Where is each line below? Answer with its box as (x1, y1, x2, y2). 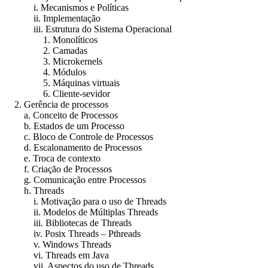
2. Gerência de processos (5, 99, 108, 109)
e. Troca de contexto (5, 153, 100, 163)
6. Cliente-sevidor (5, 88, 110, 99)
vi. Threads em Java (5, 249, 109, 260)
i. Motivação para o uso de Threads (5, 196, 166, 206)
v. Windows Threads (5, 239, 111, 249)
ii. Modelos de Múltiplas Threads (5, 206, 158, 217)
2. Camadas (5, 45, 87, 56)
